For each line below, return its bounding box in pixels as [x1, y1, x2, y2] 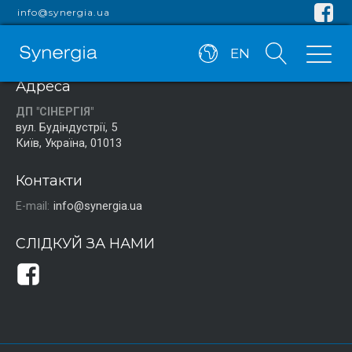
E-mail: [16, 199, 49, 213]
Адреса [16, 77, 71, 95]
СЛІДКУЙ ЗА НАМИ [16, 234, 155, 252]
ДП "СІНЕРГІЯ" [16, 104, 93, 119]
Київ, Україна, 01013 [16, 136, 122, 150]
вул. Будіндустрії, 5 [16, 120, 117, 134]
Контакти [16, 171, 82, 189]
